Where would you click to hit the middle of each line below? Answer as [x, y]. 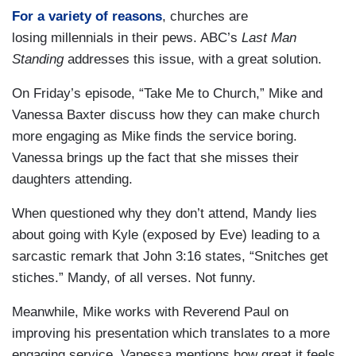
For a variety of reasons [87, 16]
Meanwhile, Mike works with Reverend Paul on [150, 311]
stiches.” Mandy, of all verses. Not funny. [134, 277]
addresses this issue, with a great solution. [195, 59]
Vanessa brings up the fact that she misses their [155, 157]
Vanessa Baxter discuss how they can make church [166, 114]
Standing [40, 59]
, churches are [205, 16]
